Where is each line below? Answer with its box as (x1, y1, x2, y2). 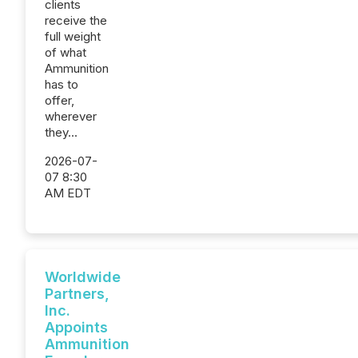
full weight (45, 29, 101, 44)
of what (45, 45, 86, 60)
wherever (45, 109, 97, 124)
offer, (45, 93, 74, 108)
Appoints (45, 319, 108, 336)
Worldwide (45, 268, 121, 285)
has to (45, 77, 78, 92)
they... (45, 125, 78, 140)
